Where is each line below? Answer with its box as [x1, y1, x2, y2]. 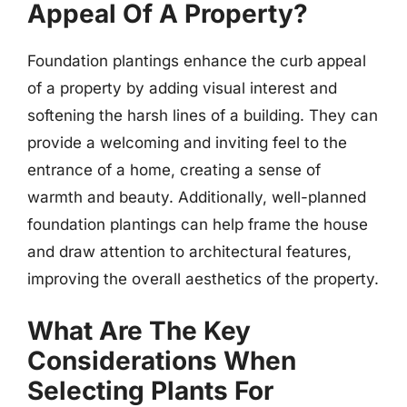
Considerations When [27, 344, 296, 376]
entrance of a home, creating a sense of [27, 161, 321, 179]
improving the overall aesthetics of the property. [27, 270, 379, 288]
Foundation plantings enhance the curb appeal [27, 52, 366, 70]
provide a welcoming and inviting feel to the [27, 134, 347, 152]
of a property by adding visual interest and [27, 79, 337, 97]
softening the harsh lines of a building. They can [27, 106, 378, 124]
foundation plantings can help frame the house [27, 215, 368, 233]
